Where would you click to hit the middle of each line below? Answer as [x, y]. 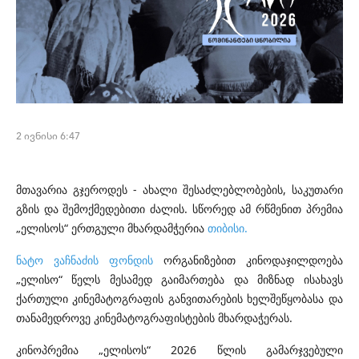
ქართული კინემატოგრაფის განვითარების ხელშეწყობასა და [179, 299]
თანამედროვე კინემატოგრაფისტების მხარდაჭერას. [154, 318]
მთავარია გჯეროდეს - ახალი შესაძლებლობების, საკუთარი [179, 190]
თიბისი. [228, 228]
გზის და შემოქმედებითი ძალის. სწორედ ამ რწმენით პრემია [179, 209]
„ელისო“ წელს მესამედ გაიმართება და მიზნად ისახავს [179, 280]
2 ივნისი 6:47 [48, 135]
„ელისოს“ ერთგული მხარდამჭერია [110, 228]
